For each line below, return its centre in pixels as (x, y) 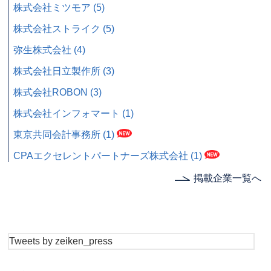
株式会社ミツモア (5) (59, 7)
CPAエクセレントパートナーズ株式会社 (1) (108, 155)
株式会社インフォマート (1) (74, 113)
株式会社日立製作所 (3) (64, 71)
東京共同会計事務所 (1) (64, 134)
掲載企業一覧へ (228, 178)
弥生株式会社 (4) (50, 50)
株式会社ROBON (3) (58, 92)
